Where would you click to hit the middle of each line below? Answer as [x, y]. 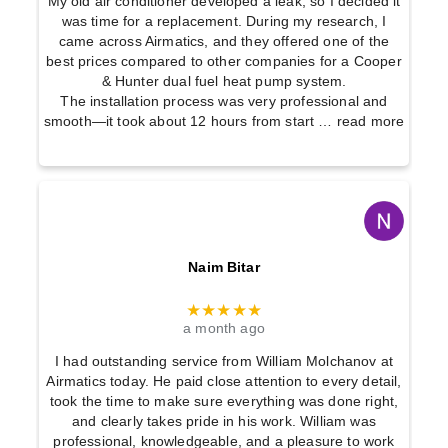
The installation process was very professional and [224, 101]
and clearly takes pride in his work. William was [224, 421]
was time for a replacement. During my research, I [224, 21]
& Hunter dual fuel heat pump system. [224, 81]
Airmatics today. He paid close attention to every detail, [224, 381]
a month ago [224, 329]
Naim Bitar [224, 267]
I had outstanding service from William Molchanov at [224, 361]
